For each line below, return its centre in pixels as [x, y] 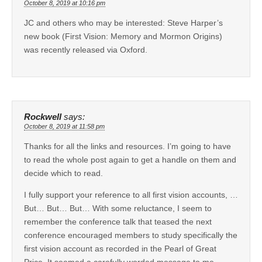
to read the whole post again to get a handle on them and [130, 159]
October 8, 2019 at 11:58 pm [64, 126]
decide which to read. [63, 173]
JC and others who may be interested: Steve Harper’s [123, 23]
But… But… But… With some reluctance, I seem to [118, 208]
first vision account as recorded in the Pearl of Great [120, 248]
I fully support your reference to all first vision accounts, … [131, 194]
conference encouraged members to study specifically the [131, 235]
